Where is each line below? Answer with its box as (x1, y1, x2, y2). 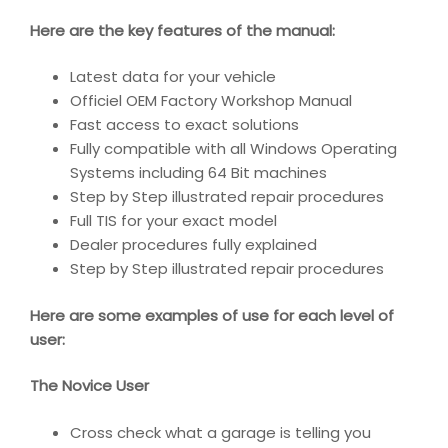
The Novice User (30, 375, 149, 397)
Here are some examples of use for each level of (30, 304, 394, 326)
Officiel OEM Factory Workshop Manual (70, 90, 352, 112)
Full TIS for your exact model (70, 210, 277, 232)
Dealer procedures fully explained (70, 234, 317, 256)
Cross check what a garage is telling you (70, 421, 371, 443)
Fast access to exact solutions (70, 114, 299, 136)
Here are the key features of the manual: (30, 19, 335, 41)
